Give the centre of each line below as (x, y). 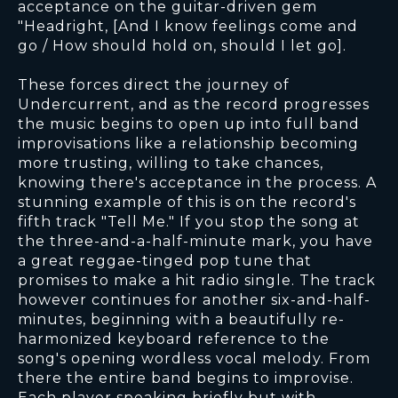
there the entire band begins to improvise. (186, 378)
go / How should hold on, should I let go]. (182, 46)
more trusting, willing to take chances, (171, 163)
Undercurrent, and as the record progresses (194, 105)
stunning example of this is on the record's (187, 203)
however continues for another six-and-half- (194, 300)
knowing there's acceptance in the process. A (197, 183)
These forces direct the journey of (154, 85)
